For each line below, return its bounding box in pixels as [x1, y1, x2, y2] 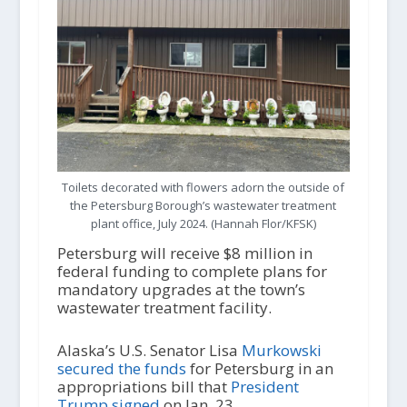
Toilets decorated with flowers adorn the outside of [62, 178, 345, 195]
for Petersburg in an [185, 357, 333, 379]
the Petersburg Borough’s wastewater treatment [70, 196, 337, 213]
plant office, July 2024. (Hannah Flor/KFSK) [90, 214, 316, 232]
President [230, 375, 299, 397]
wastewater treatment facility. [56, 296, 272, 318]
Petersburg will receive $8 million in [56, 242, 313, 263]
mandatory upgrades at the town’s [56, 278, 305, 300]
